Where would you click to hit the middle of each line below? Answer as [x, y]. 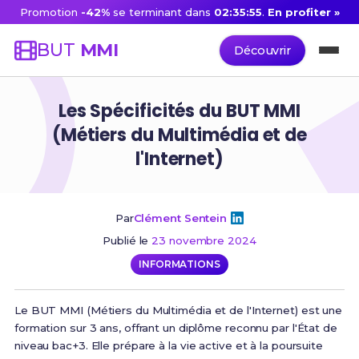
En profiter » [304, 12]
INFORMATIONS [179, 264]
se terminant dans [161, 12]
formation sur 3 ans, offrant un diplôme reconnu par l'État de [175, 328]
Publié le [127, 240]
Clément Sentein [180, 218]
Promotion [48, 12]
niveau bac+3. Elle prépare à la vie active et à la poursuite [168, 345]
